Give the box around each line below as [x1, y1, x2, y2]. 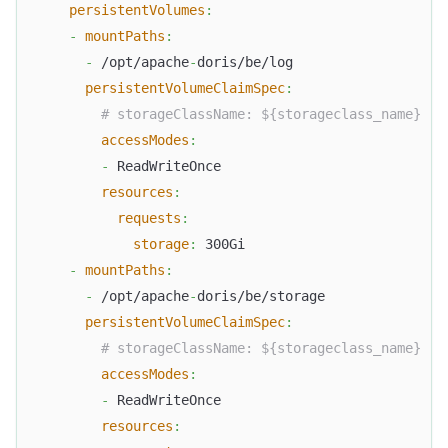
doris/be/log [197, 54, 293, 71]
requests [117, 210, 181, 227]
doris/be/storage [197, 288, 325, 305]
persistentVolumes [69, 2, 205, 19]
